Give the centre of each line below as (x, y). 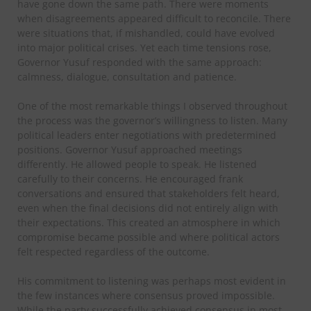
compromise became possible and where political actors (149, 237)
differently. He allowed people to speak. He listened (137, 164)
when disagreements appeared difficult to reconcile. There (154, 18)
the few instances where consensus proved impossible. (146, 295)
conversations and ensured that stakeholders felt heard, (149, 193)
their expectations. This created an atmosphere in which (149, 222)
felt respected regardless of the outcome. (114, 251)
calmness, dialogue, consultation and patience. (127, 76)
